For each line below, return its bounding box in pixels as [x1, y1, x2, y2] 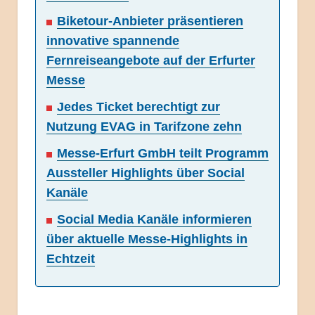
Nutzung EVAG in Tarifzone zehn [46, 120, 242, 134]
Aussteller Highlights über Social [46, 166, 245, 181]
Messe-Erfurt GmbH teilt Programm [57, 146, 269, 161]
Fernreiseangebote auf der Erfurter [46, 53, 255, 68]
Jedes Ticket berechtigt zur [57, 100, 220, 115]
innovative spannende [46, 34, 179, 49]
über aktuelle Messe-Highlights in [46, 232, 247, 247]
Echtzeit [46, 252, 95, 266]
